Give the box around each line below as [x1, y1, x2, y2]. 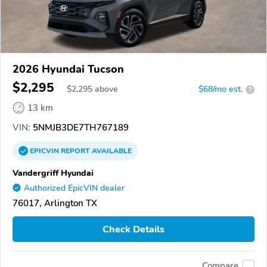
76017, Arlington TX [13, 197, 97, 210]
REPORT [61, 146, 90, 156]
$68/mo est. [198, 83, 243, 95]
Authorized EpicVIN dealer [24, 182, 125, 194]
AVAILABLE [90, 146, 132, 156]
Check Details [103, 222, 164, 236]
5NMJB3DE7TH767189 [30, 122, 129, 134]
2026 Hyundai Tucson [13, 62, 124, 77]
